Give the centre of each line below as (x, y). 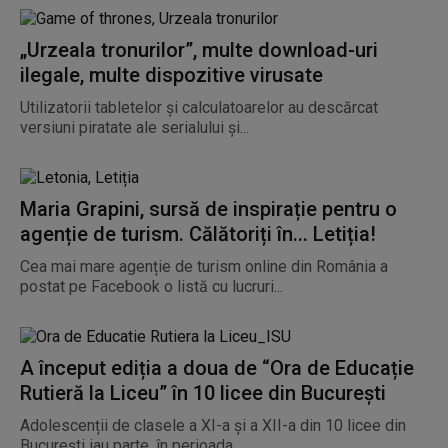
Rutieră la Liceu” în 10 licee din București (203, 393)
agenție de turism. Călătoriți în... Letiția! (198, 234)
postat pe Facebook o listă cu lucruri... (151, 286)
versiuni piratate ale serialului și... (134, 127)
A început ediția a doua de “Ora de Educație (217, 368)
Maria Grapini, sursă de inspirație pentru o (208, 209)
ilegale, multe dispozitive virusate (171, 75)
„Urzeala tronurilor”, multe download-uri (199, 50)
